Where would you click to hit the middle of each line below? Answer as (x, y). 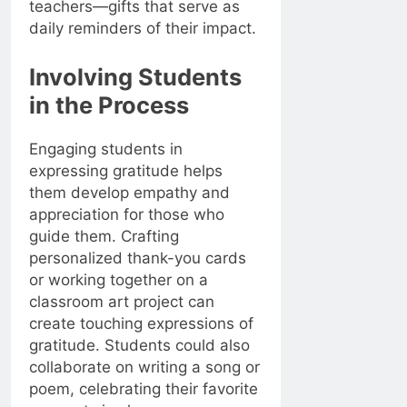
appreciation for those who (127, 214)
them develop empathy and (129, 192)
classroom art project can (122, 301)
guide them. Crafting (104, 236)
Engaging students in (106, 149)
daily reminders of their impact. (143, 29)
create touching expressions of (141, 323)
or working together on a (119, 279)
